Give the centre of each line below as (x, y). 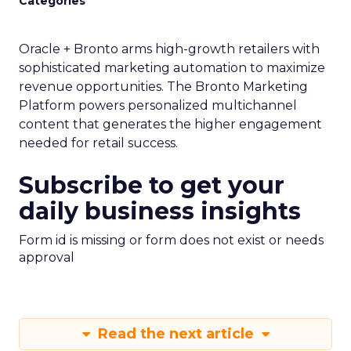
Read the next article (175, 334)
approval (47, 257)
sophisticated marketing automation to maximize (172, 68)
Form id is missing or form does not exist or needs (171, 240)
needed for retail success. (98, 143)
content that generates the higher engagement (170, 124)
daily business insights (160, 211)
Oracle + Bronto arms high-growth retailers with (169, 49)
